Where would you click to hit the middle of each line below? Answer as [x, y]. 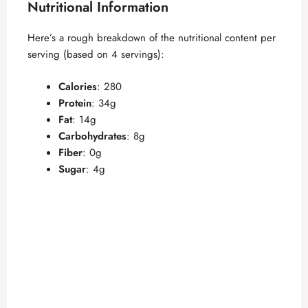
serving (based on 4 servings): [96, 55]
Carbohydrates [92, 136]
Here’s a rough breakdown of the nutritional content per [152, 38]
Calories [78, 86]
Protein [75, 103]
